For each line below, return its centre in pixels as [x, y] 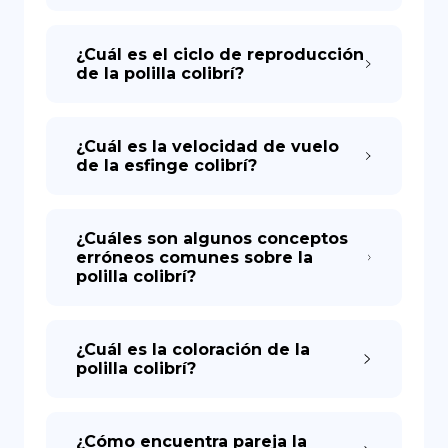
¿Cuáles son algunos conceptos [212, 238]
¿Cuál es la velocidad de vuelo [207, 146]
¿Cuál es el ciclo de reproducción [220, 54]
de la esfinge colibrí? [166, 165]
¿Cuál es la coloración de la [193, 349]
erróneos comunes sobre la [194, 257]
